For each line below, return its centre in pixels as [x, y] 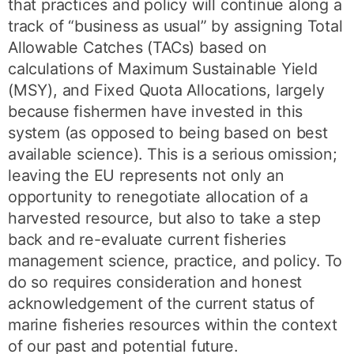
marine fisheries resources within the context [173, 324]
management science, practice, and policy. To [175, 260]
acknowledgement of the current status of [162, 303]
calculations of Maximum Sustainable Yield [163, 68]
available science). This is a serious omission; [173, 154]
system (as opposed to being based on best [168, 132]
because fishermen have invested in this [156, 111]
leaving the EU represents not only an [146, 175]
